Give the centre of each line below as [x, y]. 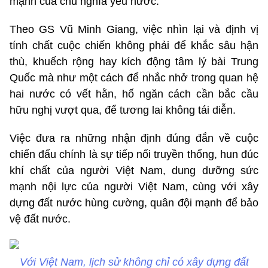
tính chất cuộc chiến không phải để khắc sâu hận [134, 45]
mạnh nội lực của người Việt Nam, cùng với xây [134, 186]
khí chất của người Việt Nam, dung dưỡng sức [134, 170]
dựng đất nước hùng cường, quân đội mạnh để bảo [134, 202]
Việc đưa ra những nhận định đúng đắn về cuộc [134, 138]
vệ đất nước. [40, 219]
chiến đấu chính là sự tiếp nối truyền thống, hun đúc [134, 154]
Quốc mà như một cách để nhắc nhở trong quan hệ [134, 77]
